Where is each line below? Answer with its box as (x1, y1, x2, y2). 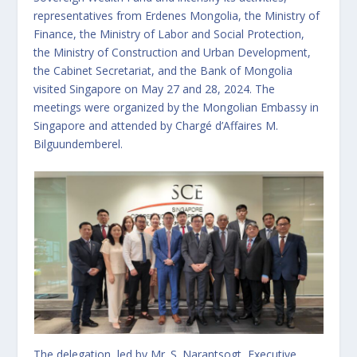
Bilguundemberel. (33, 136, 124, 152)
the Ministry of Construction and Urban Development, (33, 45, 312, 61)
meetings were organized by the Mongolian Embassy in (33, 100, 320, 116)
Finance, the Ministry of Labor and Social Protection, (33, 26, 305, 42)
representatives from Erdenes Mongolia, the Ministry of (33, 8, 320, 24)
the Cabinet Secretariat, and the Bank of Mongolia (33, 63, 293, 79)
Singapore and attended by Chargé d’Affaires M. (33, 118, 279, 134)
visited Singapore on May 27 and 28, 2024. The (33, 81, 276, 97)
